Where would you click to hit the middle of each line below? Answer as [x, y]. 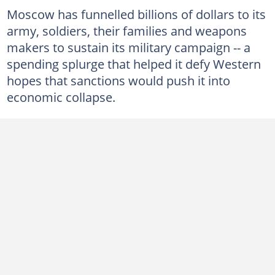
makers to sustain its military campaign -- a [128, 47]
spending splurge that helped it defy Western [134, 64]
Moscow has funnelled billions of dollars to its [136, 14]
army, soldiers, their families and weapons [126, 30]
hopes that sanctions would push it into [118, 80]
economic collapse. [61, 97]
